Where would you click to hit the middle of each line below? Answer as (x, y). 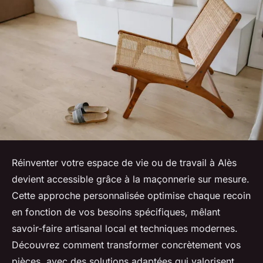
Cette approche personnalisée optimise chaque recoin (131, 195)
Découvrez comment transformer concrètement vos (126, 245)
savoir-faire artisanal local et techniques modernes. (125, 228)
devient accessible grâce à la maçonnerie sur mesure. (131, 179)
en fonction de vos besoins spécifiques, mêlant (116, 212)
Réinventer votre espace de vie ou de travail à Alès (124, 162)
